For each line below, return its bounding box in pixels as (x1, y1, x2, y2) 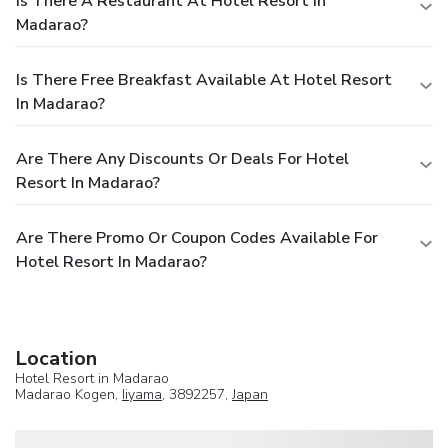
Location (15, 344, 97, 372)
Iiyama (122, 384, 162, 404)
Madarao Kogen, (15, 384, 122, 404)
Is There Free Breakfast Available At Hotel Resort (16, 68, 392, 91)
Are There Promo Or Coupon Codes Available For (16, 226, 378, 249)
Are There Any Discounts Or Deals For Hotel (16, 147, 349, 170)
